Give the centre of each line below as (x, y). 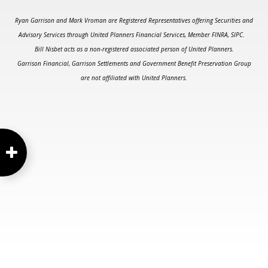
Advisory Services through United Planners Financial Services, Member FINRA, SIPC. (134, 35)
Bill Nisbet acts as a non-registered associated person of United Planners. (134, 49)
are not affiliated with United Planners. (134, 78)
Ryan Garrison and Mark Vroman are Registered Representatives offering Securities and (134, 21)
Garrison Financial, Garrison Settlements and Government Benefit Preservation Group (134, 64)
